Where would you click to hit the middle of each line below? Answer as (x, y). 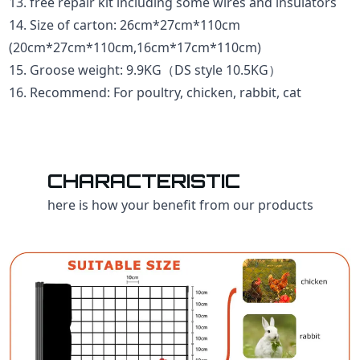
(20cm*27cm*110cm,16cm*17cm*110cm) (135, 47)
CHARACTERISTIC (143, 180)
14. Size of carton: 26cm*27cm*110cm (125, 25)
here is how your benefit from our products (180, 205)
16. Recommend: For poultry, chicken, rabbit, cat (155, 92)
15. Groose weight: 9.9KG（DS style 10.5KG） (145, 70)
